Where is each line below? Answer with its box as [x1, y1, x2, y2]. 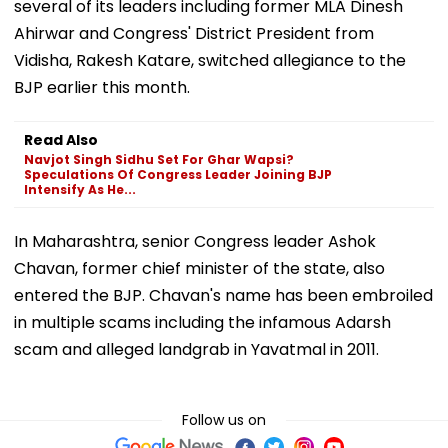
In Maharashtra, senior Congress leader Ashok [14, 229, 376, 253]
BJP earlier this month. [14, 75, 190, 99]
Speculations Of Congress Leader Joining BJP [24, 165, 332, 183]
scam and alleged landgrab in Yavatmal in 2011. [14, 337, 379, 361]
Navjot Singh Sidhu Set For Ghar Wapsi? [24, 150, 294, 168]
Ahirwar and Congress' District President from [14, 21, 374, 45]
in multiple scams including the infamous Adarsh [14, 310, 391, 334]
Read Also [24, 129, 98, 150]
